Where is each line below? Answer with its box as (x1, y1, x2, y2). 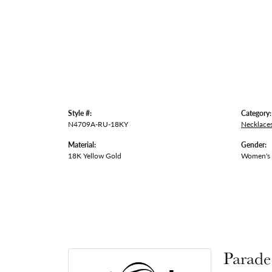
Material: (68, 139, 96, 150)
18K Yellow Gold (68, 150, 121, 161)
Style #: (68, 107, 92, 118)
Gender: (241, 139, 267, 150)
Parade (223, 247, 271, 269)
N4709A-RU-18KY (68, 118, 128, 129)
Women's (241, 150, 270, 161)
